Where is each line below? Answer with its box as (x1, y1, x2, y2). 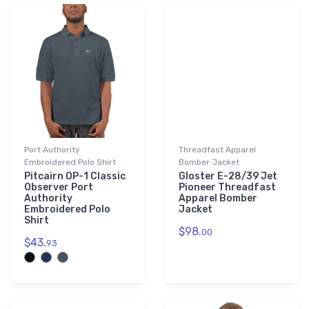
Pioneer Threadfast (179, 181, 276, 194)
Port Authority (24, 145, 80, 155)
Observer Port (24, 181, 93, 194)
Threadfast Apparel (179, 145, 256, 155)
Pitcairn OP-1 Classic (24, 170, 126, 183)
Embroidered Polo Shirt (24, 157, 116, 168)
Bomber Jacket (179, 157, 239, 168)
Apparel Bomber (179, 192, 257, 205)
